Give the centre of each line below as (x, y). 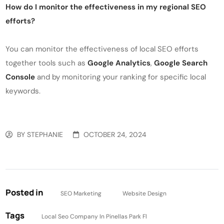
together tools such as (47, 63)
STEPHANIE (45, 135)
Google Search (181, 63)
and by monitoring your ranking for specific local (121, 77)
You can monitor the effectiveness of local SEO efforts (102, 49)
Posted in (25, 192)
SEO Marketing (81, 194)
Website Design (145, 194)
